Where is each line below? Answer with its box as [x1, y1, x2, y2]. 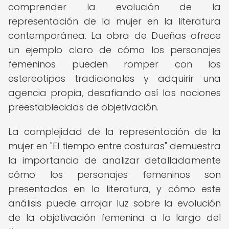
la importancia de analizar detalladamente [8, 154, 221, 167]
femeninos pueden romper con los [8, 58, 221, 71]
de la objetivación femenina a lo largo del [8, 211, 221, 224]
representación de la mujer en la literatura [8, 15, 221, 28]
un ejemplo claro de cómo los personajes [8, 43, 221, 56]
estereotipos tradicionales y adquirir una [8, 72, 221, 85]
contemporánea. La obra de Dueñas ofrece [8, 29, 221, 42]
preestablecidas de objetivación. [8, 101, 158, 113]
